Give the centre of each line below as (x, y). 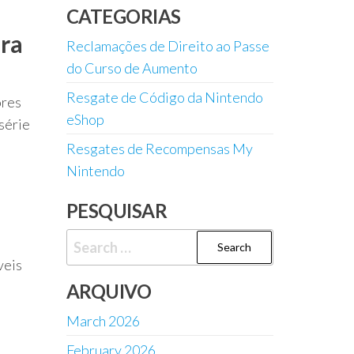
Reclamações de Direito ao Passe (168, 46)
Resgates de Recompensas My (159, 149)
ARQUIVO (109, 291)
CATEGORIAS (123, 16)
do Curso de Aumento (132, 68)
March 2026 (103, 321)
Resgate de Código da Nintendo (164, 97)
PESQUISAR (117, 211)
